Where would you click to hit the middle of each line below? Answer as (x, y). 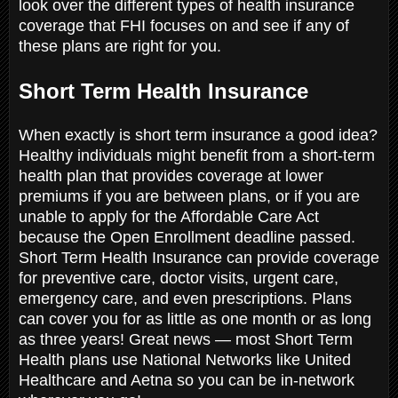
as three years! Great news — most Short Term (186, 339)
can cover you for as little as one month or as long (195, 318)
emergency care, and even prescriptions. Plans (185, 298)
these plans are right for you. (122, 46)
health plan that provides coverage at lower (171, 175)
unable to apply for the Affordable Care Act (169, 216)
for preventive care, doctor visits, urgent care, (179, 278)
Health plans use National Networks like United (185, 359)
